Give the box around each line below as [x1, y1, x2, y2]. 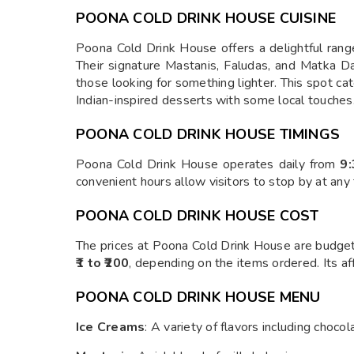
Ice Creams [76, 318, 145, 336]
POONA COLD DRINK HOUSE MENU [76, 288, 321, 307]
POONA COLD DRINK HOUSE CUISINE [76, 9, 337, 28]
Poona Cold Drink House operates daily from [76, 156, 341, 173]
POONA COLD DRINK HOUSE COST [76, 206, 319, 225]
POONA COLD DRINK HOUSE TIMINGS [76, 125, 341, 144]
